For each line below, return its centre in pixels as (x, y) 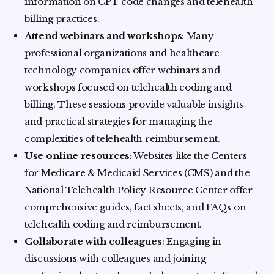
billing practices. (62, 18)
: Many (198, 35)
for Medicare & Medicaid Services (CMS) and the (137, 172)
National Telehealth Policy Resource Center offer (139, 190)
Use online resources (77, 155)
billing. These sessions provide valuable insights (134, 104)
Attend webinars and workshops (103, 35)
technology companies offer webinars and (122, 70)
